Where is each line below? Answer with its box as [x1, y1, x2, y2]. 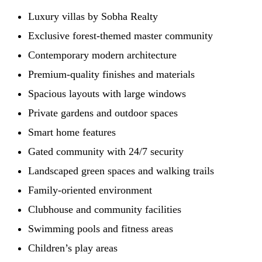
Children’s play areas [28, 242, 118, 254]
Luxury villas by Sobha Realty [28, 11, 158, 23]
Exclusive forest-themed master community [28, 30, 213, 42]
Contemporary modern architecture [28, 49, 177, 61]
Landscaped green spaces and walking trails [28, 165, 214, 177]
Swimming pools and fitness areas [28, 223, 173, 235]
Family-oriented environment [28, 184, 152, 196]
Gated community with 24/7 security [28, 146, 184, 158]
